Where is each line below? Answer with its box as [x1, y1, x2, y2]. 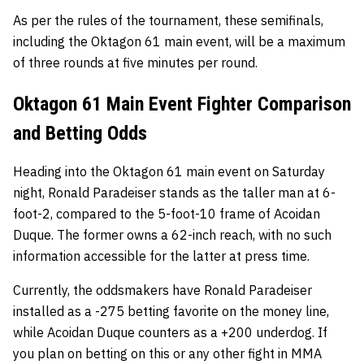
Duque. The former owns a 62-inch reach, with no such [13, 226, 331, 243]
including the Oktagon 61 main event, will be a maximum [13, 32, 345, 50]
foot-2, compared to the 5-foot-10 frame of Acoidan [13, 205, 320, 222]
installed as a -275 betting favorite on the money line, [13, 302, 329, 319]
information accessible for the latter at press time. [13, 247, 310, 264]
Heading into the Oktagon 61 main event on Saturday [13, 162, 325, 180]
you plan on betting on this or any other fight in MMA [13, 344, 322, 362]
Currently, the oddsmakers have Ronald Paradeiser [13, 281, 312, 298]
